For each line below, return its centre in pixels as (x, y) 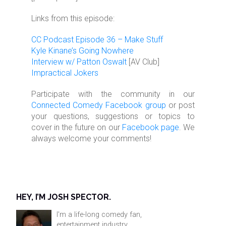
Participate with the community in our (113, 94)
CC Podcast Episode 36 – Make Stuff (97, 40)
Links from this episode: (73, 19)
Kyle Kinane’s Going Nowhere (83, 51)
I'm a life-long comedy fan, (99, 215)
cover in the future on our (77, 128)
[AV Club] (143, 62)
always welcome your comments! (92, 139)
